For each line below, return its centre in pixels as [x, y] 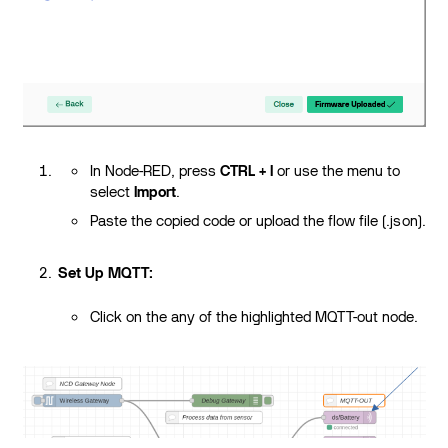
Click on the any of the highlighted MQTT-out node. [254, 316]
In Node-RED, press [155, 170]
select [112, 191]
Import [155, 191]
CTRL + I [247, 170]
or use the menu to [337, 170]
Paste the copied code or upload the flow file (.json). [258, 220]
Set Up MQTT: [106, 272]
